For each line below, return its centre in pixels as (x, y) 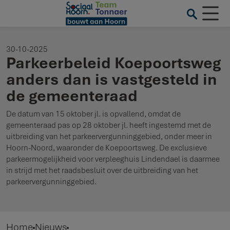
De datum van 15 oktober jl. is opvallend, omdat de (93, 113)
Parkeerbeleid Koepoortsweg (113, 62)
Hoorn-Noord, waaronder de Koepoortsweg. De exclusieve (107, 147)
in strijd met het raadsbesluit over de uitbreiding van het (102, 170)
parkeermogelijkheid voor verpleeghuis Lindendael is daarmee (113, 159)
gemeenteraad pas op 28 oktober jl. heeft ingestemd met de (109, 125)
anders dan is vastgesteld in (112, 79)
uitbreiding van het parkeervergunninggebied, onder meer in (109, 136)
